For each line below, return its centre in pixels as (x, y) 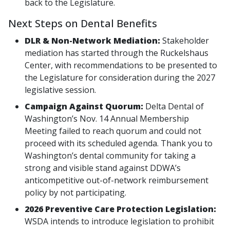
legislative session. (60, 90)
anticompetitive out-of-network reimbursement (117, 180)
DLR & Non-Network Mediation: (92, 40)
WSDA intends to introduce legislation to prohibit (119, 221)
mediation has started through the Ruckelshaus (117, 53)
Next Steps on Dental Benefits (83, 23)
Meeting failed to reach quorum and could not (113, 131)
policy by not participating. (75, 192)
